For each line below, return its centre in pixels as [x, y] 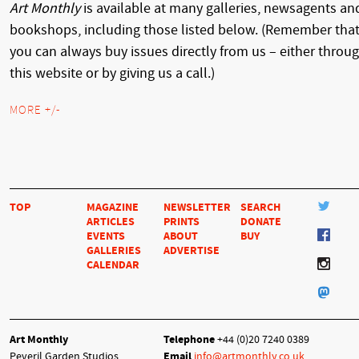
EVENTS [106, 236]
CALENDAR [113, 265]
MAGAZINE [113, 208]
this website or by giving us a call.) [112, 74]
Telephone [189, 340]
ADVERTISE [192, 251]
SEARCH [260, 208]
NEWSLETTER [197, 208]
